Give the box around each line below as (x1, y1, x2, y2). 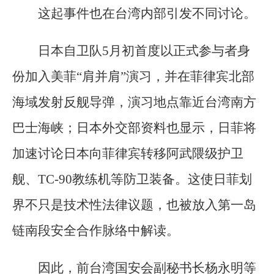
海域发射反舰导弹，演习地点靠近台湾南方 (12, 94, 256, 109)
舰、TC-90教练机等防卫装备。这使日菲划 (12, 171, 252, 187)
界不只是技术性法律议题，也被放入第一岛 (12, 197, 256, 212)
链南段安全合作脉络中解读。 (12, 223, 179, 238)
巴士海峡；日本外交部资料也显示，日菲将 (12, 120, 256, 135)
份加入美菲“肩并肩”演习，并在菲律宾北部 (12, 68, 254, 84)
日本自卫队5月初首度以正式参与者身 (38, 43, 250, 58)
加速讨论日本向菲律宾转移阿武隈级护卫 (12, 146, 243, 161)
